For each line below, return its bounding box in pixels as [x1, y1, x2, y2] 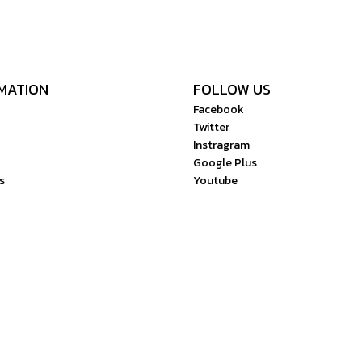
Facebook [192, 101, 244, 118]
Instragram [192, 137, 250, 154]
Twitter [192, 119, 229, 136]
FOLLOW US [192, 78, 271, 100]
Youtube [192, 172, 238, 189]
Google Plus [192, 154, 257, 171]
